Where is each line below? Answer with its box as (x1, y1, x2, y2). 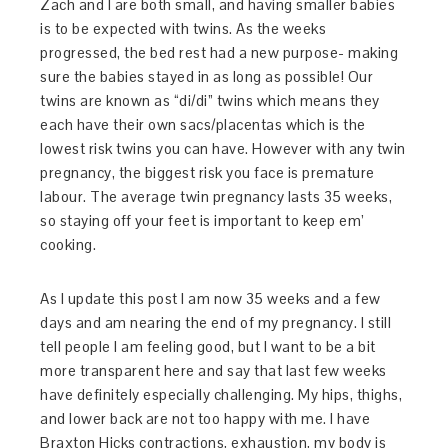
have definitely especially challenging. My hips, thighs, (40, 385, 403, 405)
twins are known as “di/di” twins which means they (40, 91, 380, 111)
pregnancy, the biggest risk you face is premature (40, 163, 375, 183)
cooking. (40, 235, 97, 255)
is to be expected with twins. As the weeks (40, 19, 327, 39)
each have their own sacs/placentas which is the (40, 115, 366, 135)
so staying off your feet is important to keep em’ (40, 211, 365, 231)
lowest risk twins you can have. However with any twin (40, 139, 406, 159)
